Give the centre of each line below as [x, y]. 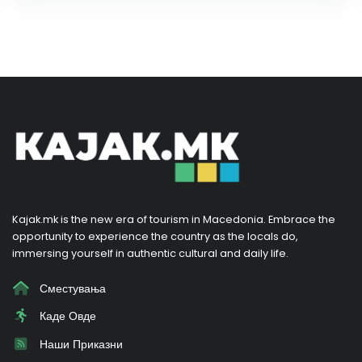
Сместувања [71, 288]
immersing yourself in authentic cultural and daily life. [150, 253]
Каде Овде [66, 316]
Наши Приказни [79, 344]
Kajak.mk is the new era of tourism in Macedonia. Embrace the [174, 219]
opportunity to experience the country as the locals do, [155, 236]
